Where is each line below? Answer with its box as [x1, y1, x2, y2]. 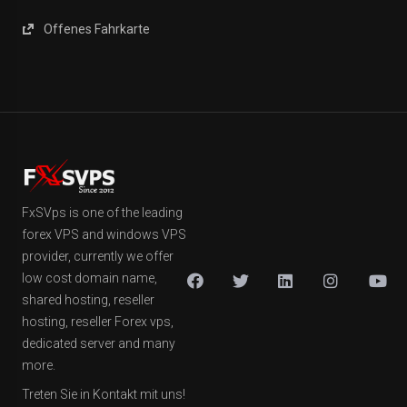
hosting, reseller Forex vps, [22, 314, 174, 330]
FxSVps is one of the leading [22, 205, 183, 221]
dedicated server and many [22, 336, 175, 352]
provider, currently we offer [22, 249, 174, 264]
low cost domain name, [22, 271, 157, 286]
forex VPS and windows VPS [22, 227, 186, 243]
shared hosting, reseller [22, 293, 154, 308]
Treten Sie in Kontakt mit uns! [22, 387, 185, 402]
